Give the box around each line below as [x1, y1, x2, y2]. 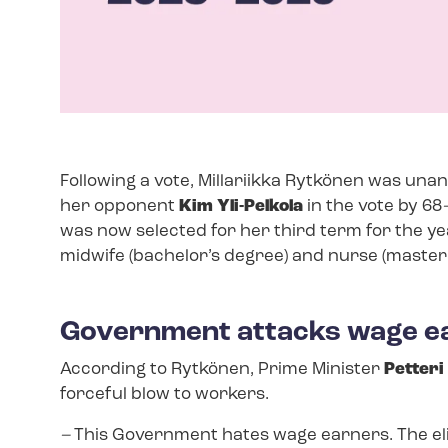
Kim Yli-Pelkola [179, 197, 303, 215]
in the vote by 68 [303, 197, 442, 215]
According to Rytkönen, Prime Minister [60, 360, 384, 378]
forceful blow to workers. [60, 385, 269, 403]
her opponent [60, 197, 179, 215]
